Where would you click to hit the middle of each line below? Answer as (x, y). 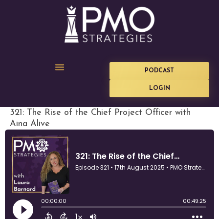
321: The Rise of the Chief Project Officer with (100, 112)
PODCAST (159, 71)
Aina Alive (30, 124)
